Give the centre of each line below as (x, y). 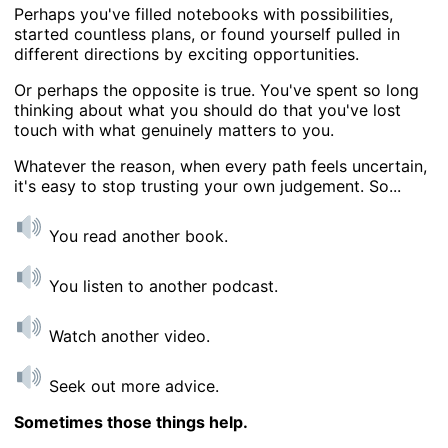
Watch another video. (127, 336)
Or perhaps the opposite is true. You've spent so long (217, 90)
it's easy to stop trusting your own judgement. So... (208, 186)
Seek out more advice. (132, 386)
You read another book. (136, 236)
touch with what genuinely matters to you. (174, 130)
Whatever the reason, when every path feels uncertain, (221, 166)
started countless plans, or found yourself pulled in (207, 34)
